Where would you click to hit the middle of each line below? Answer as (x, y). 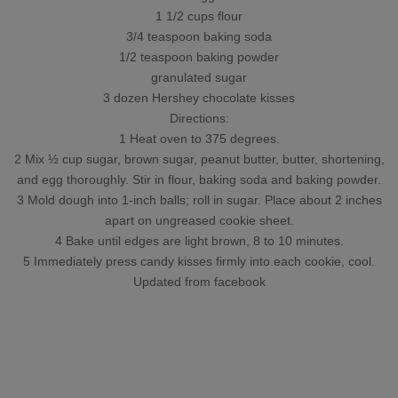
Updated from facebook (199, 282)
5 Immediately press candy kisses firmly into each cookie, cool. (199, 262)
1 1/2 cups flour (199, 16)
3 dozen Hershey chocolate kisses (199, 98)
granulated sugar (199, 78)
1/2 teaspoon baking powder (199, 57)
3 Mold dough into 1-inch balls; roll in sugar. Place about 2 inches (199, 200)
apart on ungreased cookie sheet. (199, 221)
